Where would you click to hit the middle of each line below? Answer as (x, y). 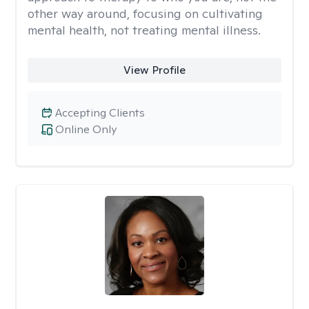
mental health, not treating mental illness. (144, 30)
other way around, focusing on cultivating (145, 13)
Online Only (86, 129)
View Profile (154, 70)
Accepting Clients (100, 113)
